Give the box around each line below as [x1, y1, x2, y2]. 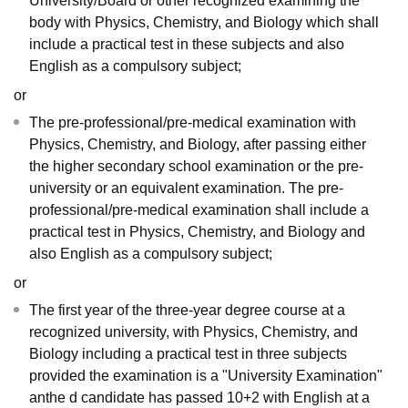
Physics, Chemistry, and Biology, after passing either [29, 137, 366, 153]
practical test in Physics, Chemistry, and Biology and [29, 224, 365, 240]
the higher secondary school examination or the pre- [29, 158, 363, 175]
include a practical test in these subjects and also [29, 36, 344, 53]
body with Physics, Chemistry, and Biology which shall [29, 15, 379, 31]
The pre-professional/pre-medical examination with [29, 115, 356, 131]
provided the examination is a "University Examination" [29, 368, 382, 384]
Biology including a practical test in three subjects [29, 346, 347, 362]
